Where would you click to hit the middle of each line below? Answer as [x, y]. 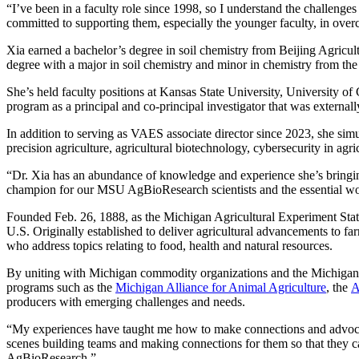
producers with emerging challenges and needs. [126, 301]
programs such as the [61, 287]
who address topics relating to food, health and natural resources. [169, 245]
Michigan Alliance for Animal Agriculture [221, 287]
